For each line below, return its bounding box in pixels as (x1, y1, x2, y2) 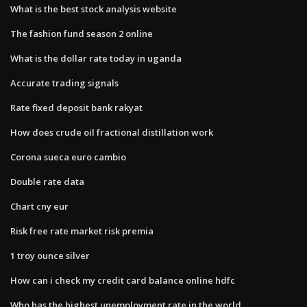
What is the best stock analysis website (10, 2, 177, 15)
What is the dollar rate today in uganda (10, 51, 182, 64)
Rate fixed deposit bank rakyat (10, 101, 143, 114)
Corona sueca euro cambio (10, 150, 126, 163)
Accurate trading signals (10, 76, 119, 89)
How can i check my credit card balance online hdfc (10, 273, 235, 286)
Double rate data (10, 175, 84, 188)
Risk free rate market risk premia (10, 224, 153, 237)
